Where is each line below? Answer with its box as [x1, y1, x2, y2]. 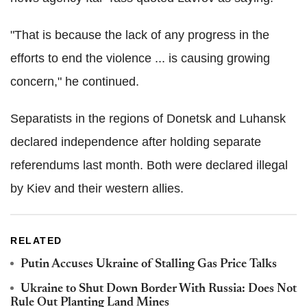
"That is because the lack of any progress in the [10, 27, 269, 42]
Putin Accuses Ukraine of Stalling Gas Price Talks [21, 258, 277, 271]
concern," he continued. [10, 74, 139, 88]
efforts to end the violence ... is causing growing [10, 51, 270, 65]
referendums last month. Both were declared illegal [10, 158, 288, 172]
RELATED [10, 234, 62, 246]
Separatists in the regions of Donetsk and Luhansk [10, 111, 286, 125]
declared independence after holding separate [10, 134, 261, 149]
